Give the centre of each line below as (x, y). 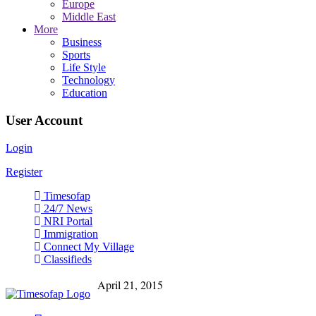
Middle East (89, 17)
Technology (89, 80)
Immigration (69, 233)
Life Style (84, 68)
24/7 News (67, 208)
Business (82, 42)
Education (85, 93)
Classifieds (66, 259)
